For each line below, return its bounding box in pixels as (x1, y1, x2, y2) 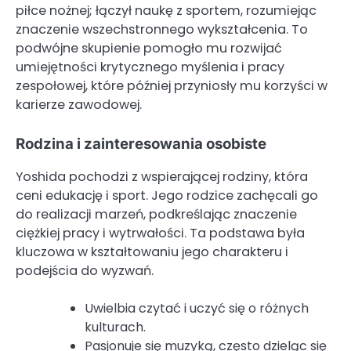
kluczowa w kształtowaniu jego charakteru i (16, 243, 288, 262)
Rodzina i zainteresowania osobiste (16, 135, 266, 154)
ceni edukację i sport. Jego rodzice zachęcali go (16, 186, 318, 205)
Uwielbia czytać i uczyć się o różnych (85, 299, 309, 318)
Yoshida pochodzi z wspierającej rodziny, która (16, 168, 308, 186)
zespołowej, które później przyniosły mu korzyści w (16, 76, 327, 95)
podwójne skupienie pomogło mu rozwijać (16, 38, 282, 57)
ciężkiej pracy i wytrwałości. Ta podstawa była (16, 224, 305, 243)
